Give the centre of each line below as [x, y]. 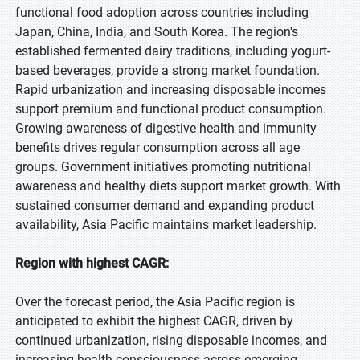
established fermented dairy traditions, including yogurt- [173, 51]
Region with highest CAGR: [92, 263]
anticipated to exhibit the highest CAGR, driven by [154, 321]
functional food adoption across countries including [162, 12]
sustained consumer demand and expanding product [165, 205]
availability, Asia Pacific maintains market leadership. [166, 225]
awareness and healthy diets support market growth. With [178, 186]
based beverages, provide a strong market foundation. [168, 70]
